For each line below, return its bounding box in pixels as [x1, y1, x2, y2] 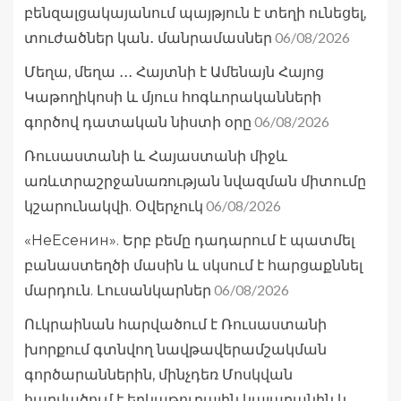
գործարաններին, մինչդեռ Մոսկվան [24, 366, 293, 384]
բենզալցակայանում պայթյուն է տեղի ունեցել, [24, 4, 366, 22]
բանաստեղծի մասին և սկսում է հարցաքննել [24, 257, 363, 275]
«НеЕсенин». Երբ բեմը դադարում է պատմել [24, 232, 354, 250]
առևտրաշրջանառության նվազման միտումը [24, 173, 366, 191]
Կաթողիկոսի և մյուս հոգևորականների [24, 89, 321, 107]
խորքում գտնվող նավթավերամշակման [24, 341, 327, 359]
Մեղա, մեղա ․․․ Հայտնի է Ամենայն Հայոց [24, 64, 324, 81]
